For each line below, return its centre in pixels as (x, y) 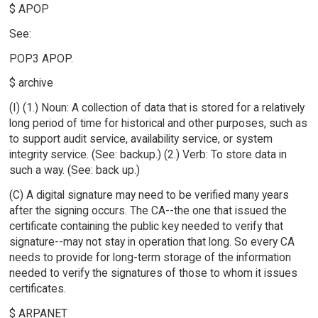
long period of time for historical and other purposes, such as (158, 124)
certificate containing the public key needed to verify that (146, 226)
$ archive (31, 83)
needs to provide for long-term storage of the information (150, 258)
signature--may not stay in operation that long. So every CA (152, 242)
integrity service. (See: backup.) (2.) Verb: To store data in (148, 155)
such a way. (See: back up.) (74, 170)
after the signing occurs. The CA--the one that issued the (148, 211)
